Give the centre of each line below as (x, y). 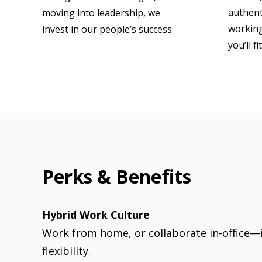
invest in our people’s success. (108, 30)
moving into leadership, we (101, 13)
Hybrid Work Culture (96, 215)
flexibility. (66, 251)
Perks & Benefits (117, 176)
